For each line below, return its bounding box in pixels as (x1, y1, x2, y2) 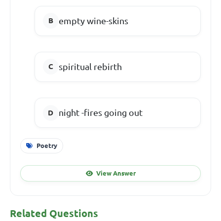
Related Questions (10, 208, 98, 220)
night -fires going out (58, 108, 143, 118)
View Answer (96, 169, 136, 177)
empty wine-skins (58, 15, 128, 26)
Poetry (36, 142, 57, 149)
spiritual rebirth (58, 61, 122, 72)
